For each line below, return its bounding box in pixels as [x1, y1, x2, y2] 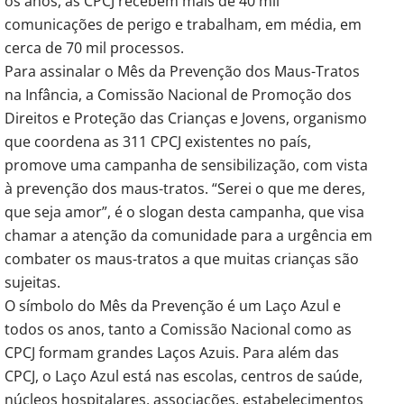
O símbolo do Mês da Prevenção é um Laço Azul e [5, 295, 341, 316]
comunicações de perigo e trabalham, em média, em [5, 14, 362, 34]
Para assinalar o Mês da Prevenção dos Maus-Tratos [5, 60, 360, 81]
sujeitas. [5, 271, 60, 292]
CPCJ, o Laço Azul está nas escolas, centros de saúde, [5, 365, 363, 386]
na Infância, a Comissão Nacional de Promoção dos [5, 84, 352, 105]
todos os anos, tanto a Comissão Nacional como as [5, 318, 352, 339]
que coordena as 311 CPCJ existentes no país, [5, 131, 311, 151]
